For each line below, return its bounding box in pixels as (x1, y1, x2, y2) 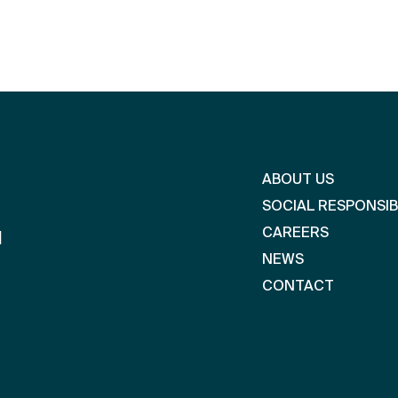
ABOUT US (262, 172, 335, 187)
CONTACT (262, 279, 335, 294)
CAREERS (262, 226, 330, 241)
